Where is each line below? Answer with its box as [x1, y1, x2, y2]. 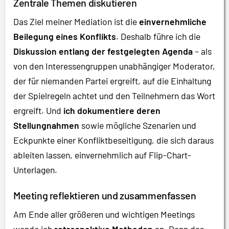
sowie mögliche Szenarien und [79, 120, 196, 131]
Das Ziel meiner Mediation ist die [13, 16, 139, 28]
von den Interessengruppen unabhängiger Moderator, [13, 60, 215, 72]
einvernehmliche [139, 16, 207, 28]
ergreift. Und [13, 105, 63, 117]
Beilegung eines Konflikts [13, 31, 116, 42]
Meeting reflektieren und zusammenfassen [13, 189, 196, 201]
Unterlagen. [13, 164, 57, 176]
